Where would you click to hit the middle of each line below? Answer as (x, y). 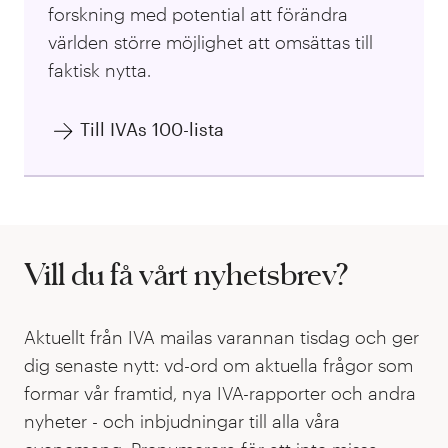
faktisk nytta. (99, 70)
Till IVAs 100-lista (152, 129)
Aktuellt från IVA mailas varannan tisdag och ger (221, 337)
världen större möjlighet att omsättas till (210, 42)
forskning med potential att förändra (198, 14)
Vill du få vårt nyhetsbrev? (186, 274)
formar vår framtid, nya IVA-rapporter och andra (220, 393)
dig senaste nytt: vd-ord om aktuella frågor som (218, 365)
